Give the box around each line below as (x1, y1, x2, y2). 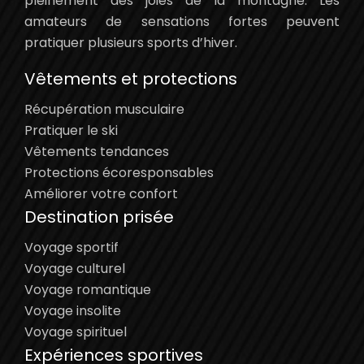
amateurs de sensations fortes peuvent (24, 12, 340, 32)
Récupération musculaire (24, 100, 184, 119)
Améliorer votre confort (24, 184, 178, 204)
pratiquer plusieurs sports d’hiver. (24, 33, 237, 53)
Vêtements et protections (24, 67, 237, 91)
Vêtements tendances (24, 142, 169, 162)
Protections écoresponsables (24, 163, 214, 183)
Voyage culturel (24, 259, 125, 279)
